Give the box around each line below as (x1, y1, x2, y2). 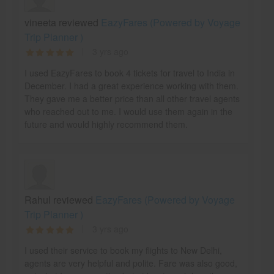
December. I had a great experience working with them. (24, 79, 239, 92)
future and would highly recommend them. (24, 117, 188, 130)
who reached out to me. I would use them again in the (24, 105, 232, 117)
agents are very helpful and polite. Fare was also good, (24, 256, 237, 269)
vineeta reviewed (24, 15, 101, 29)
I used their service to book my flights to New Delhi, (24, 243, 222, 256)
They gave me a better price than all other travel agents (24, 92, 240, 105)
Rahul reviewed (24, 192, 95, 207)
